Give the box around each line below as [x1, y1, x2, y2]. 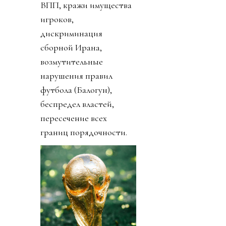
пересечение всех [40, 112, 107, 124]
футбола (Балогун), [40, 84, 112, 96]
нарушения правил [40, 70, 112, 82]
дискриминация [40, 28, 102, 39]
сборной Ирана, [40, 42, 102, 53]
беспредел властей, [40, 98, 114, 110]
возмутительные [40, 56, 103, 68]
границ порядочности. [40, 127, 127, 138]
